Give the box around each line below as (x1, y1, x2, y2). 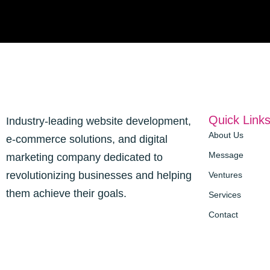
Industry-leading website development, (6, 115, 191, 128)
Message (209, 150, 243, 160)
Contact (209, 210, 238, 220)
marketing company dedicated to (6, 151, 163, 164)
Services (209, 190, 241, 200)
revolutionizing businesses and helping (6, 169, 192, 182)
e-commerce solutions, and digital (6, 133, 168, 146)
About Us (209, 130, 243, 140)
